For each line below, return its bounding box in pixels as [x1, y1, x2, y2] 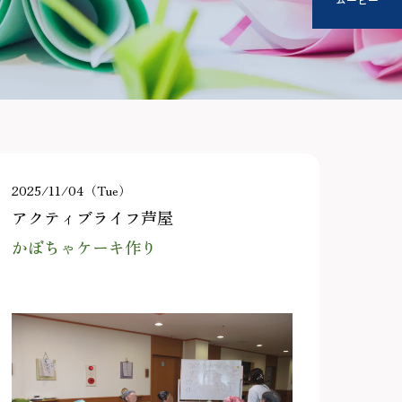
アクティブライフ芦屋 [11, 206, 173, 230]
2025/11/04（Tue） [11, 182, 131, 200]
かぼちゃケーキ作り [11, 236, 157, 259]
